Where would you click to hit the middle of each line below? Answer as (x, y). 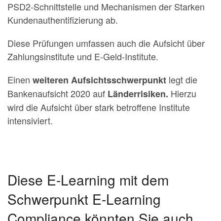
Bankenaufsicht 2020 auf (57, 93)
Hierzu (184, 93)
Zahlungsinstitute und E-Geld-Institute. (83, 56)
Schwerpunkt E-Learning (84, 199)
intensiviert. (30, 120)
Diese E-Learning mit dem (88, 179)
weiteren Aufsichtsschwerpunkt (101, 80)
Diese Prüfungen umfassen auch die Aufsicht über (106, 43)
